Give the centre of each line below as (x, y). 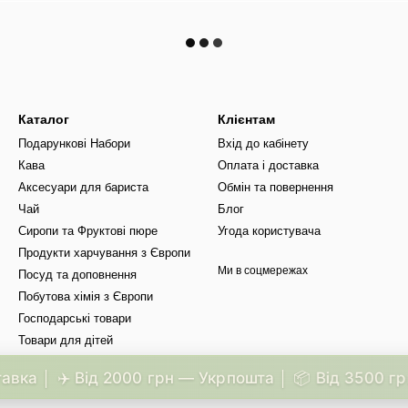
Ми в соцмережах (263, 271)
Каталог (44, 120)
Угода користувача (269, 231)
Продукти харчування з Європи (104, 253)
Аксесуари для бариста (83, 188)
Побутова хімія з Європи (86, 297)
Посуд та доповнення (77, 275)
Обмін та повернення (275, 188)
